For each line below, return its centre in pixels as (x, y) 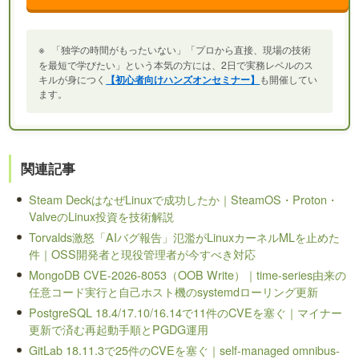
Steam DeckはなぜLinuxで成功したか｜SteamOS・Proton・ (184, 200)
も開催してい (289, 79)
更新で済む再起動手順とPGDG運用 (119, 329)
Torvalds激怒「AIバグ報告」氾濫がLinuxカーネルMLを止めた (185, 237)
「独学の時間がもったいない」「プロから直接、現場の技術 (180, 50)
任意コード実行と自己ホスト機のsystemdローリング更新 (174, 292)
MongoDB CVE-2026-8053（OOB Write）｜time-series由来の (188, 275)
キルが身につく (73, 79)
